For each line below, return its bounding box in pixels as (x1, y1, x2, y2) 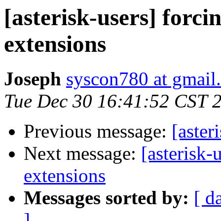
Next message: (24, 143, 141, 164)
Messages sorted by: (24, 187, 189, 209)
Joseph (4, 68, 61, 90)
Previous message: (24, 120, 172, 142)
